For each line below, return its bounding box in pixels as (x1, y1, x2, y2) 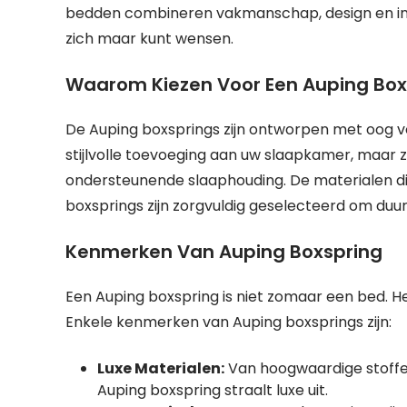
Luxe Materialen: (97, 358, 224, 379)
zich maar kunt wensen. (65, 28, 233, 49)
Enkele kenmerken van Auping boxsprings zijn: (65, 312, 392, 333)
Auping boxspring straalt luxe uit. (97, 380, 328, 401)
